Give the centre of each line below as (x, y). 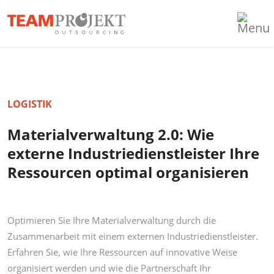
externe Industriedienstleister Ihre (133, 153)
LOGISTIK (30, 104)
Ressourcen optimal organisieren (128, 172)
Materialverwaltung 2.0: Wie (111, 134)
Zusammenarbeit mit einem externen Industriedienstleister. (133, 236)
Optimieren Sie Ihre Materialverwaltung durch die (112, 220)
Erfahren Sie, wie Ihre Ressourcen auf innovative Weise (122, 252)
